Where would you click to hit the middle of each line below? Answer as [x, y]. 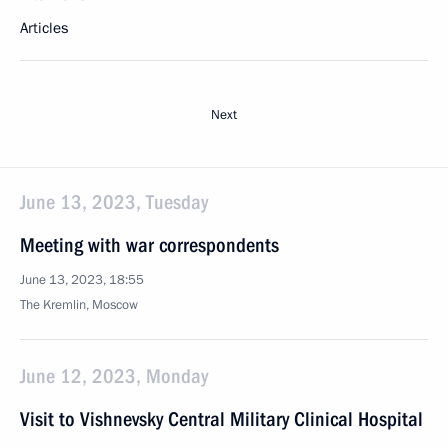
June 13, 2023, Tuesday [114, 202]
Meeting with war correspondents [149, 245]
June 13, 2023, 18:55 [82, 280]
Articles [44, 28]
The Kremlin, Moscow [79, 305]
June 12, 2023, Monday [114, 376]
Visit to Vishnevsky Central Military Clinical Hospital [221, 419]
